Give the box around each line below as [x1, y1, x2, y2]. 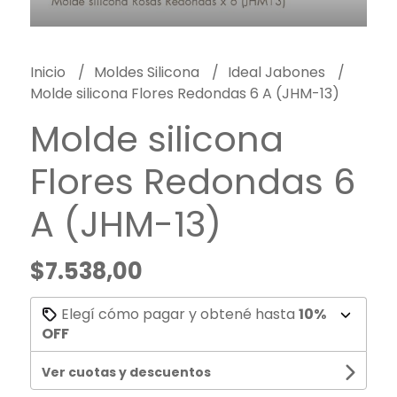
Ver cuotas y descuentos [41, 362, 211, 381]
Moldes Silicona [93, 61, 203, 82]
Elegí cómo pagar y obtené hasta [57, 303, 299, 324]
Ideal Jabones [227, 61, 329, 82]
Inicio [29, 61, 69, 82]
